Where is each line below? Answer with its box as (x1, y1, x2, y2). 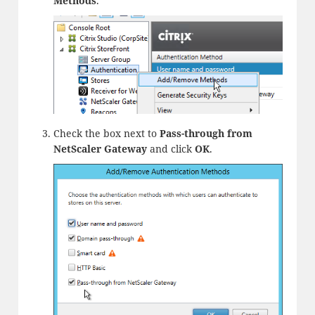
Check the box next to (53, 126, 160, 140)
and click (149, 141, 195, 155)
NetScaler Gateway (53, 141, 150, 155)
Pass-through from (159, 126, 252, 140)
